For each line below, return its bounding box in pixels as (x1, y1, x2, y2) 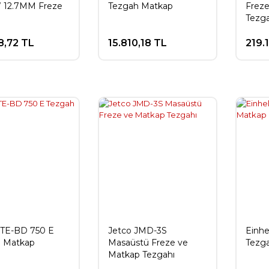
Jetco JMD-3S (107, 225, 167, 236)
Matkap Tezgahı (107, 249, 175, 260)
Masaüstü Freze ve (107, 237, 188, 248)
